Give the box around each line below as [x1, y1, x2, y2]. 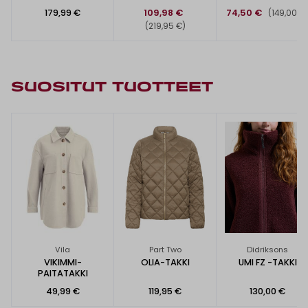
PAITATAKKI [37, 267, 88, 280]
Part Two [148, 244, 181, 256]
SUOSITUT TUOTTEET [11, 81, 213, 95]
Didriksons [247, 244, 288, 256]
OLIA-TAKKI [140, 256, 190, 269]
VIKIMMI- [43, 256, 82, 269]
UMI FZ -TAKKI [238, 256, 297, 269]
